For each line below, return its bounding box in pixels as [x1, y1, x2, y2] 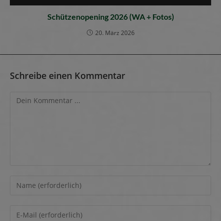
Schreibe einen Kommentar [10, 69, 125, 81]
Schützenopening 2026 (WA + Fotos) [47, 11, 174, 21]
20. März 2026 [95, 28, 135, 37]
